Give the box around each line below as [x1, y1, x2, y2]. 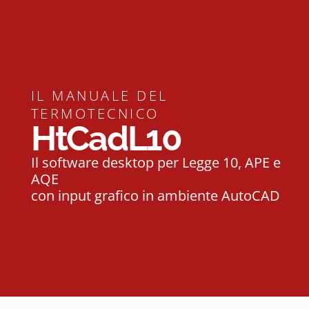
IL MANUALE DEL [30, 86, 168, 105]
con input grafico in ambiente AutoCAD [30, 186, 280, 205]
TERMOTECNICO [30, 103, 159, 123]
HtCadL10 [30, 117, 181, 159]
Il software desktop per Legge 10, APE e [30, 152, 281, 172]
